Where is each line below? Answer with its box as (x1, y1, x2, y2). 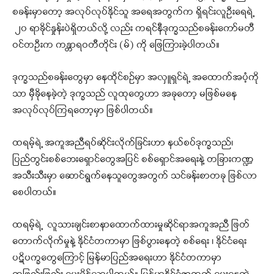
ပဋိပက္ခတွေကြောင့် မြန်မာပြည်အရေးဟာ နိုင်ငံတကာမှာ (12, 251, 221, 265)
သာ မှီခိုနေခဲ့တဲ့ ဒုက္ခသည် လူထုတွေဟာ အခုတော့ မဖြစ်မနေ (12, 87, 237, 102)
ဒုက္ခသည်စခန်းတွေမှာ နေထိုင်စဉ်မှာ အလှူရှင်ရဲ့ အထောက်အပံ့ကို (12, 71, 259, 85)
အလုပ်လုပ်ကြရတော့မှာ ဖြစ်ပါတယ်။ (12, 104, 153, 118)
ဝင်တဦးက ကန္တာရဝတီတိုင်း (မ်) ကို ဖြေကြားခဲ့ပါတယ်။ (12, 39, 220, 53)
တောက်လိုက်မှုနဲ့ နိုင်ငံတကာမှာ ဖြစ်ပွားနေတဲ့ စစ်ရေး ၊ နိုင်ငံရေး (12, 235, 246, 249)
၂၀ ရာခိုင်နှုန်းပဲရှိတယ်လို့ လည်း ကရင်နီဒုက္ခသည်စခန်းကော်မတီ (12, 22, 254, 36)
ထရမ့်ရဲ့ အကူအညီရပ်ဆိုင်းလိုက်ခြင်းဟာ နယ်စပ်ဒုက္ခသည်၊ (12, 136, 233, 150)
